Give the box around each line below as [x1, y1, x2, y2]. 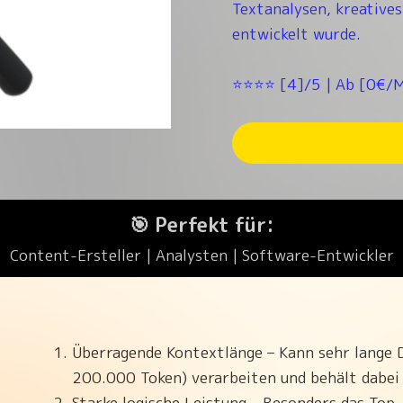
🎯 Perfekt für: [129, 210, 274, 238]
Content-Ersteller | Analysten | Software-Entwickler [9, 245, 394, 265]
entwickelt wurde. [232, 23, 362, 44]
